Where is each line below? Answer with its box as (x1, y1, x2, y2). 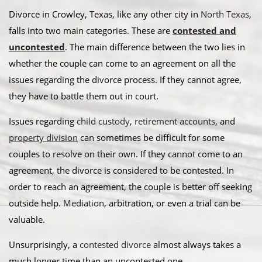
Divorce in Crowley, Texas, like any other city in (9, 8, 201, 20)
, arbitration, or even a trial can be (104, 197, 240, 209)
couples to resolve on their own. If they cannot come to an (9, 148, 243, 160)
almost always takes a (151, 239, 241, 250)
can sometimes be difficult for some (78, 132, 225, 143)
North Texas (201, 8, 249, 20)
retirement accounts (135, 115, 215, 127)
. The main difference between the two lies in (65, 41, 245, 53)
